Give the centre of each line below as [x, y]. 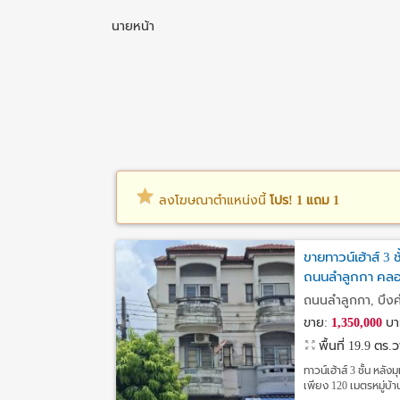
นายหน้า [133, 26]
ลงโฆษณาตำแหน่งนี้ [212, 200]
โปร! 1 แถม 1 [304, 200]
